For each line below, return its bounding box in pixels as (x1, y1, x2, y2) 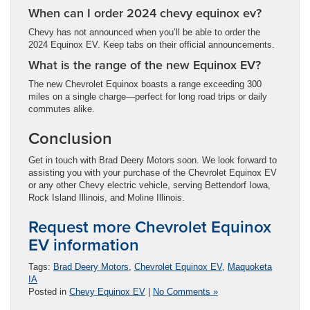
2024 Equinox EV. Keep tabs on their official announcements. (28, 39, 275, 50)
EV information (28, 232, 139, 257)
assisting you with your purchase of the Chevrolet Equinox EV (28, 167, 277, 178)
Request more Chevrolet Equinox (28, 214, 271, 239)
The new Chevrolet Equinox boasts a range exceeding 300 (28, 78, 262, 89)
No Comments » (153, 286, 218, 297)
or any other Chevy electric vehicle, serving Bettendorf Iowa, (28, 179, 271, 190)
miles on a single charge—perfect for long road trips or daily (28, 91, 267, 102)
